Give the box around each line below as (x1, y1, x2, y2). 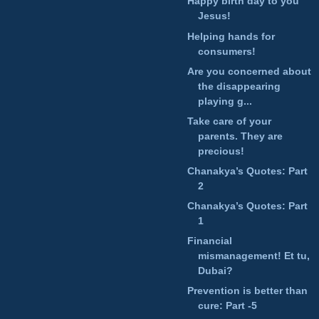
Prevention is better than (187, 285, 308, 297)
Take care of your (187, 115, 271, 127)
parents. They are (197, 130, 283, 142)
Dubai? (197, 265, 233, 277)
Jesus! (197, 10, 231, 22)
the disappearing (197, 80, 281, 92)
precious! (197, 145, 244, 157)
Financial (187, 235, 232, 247)
